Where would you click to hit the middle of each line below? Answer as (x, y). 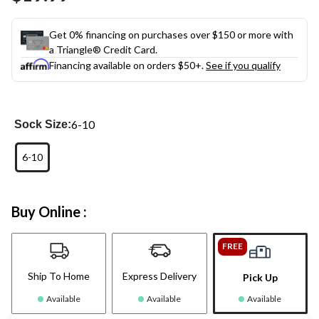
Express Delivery (159, 276)
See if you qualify (243, 65)
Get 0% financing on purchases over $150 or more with (171, 34)
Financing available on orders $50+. (127, 65)
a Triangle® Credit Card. (103, 49)
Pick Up (260, 277)
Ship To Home (59, 276)
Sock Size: (43, 124)
